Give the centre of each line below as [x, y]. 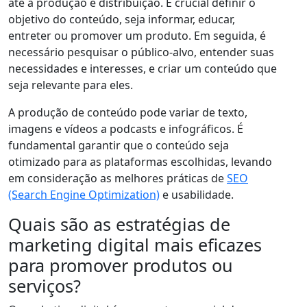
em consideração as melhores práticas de [118, 179]
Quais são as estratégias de [119, 224]
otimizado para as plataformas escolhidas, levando [140, 162]
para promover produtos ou [121, 266]
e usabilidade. [197, 195]
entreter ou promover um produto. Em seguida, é [137, 36]
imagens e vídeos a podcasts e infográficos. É [126, 129]
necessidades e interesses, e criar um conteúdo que [143, 69]
